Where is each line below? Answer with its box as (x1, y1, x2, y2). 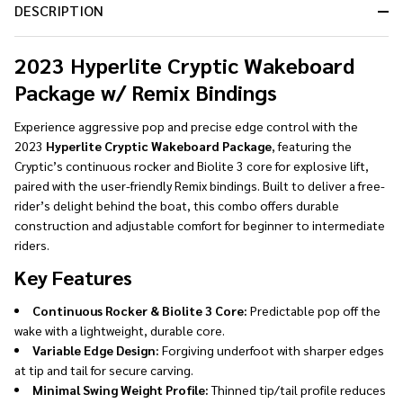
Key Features (14, 264, 132, 290)
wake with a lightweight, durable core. (14, 322, 228, 338)
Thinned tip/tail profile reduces (209, 381, 386, 398)
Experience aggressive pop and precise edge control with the (14, 118, 358, 134)
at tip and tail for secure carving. (14, 362, 196, 378)
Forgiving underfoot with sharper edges (159, 342, 384, 358)
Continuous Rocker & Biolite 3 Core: (32, 302, 247, 318)
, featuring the (272, 138, 352, 154)
